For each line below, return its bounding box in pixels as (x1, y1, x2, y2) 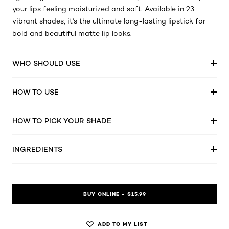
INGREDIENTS (12, 145, 62, 153)
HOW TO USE (12, 87, 59, 96)
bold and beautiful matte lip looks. (12, 29, 132, 37)
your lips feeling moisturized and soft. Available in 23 (12, 5, 194, 13)
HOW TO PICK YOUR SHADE (12, 116, 111, 125)
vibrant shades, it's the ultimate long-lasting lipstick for (12, 17, 205, 25)
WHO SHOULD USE (12, 59, 80, 67)
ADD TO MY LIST (97, 221, 147, 227)
